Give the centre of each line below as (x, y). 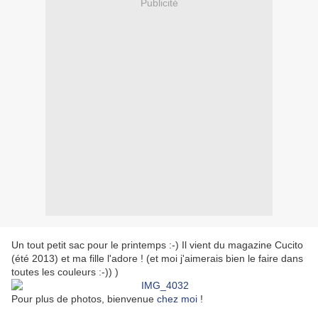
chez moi (177, 299)
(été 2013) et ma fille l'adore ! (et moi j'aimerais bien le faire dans (157, 259)
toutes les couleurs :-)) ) (65, 272)
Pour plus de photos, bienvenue (84, 299)
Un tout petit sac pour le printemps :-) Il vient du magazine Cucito (157, 245)
